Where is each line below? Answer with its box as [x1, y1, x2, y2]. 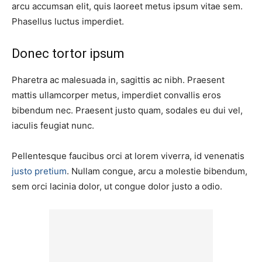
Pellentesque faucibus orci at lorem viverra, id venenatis [12, 150, 244, 162]
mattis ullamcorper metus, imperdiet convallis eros [12, 89, 221, 101]
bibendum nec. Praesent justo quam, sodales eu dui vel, [12, 105, 243, 116]
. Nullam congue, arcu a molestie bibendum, [67, 166, 247, 177]
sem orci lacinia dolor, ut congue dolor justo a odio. [12, 181, 222, 192]
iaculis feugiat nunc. [12, 120, 94, 132]
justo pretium [12, 166, 67, 177]
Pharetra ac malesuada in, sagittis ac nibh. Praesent [12, 74, 225, 86]
